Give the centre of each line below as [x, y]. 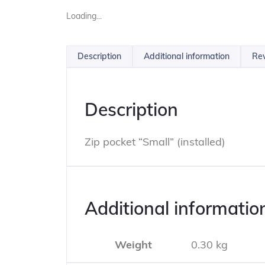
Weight [133, 244]
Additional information [187, 56]
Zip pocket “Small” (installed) [155, 141]
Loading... [84, 16]
